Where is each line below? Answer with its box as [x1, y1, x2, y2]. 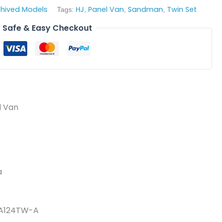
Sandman [127, 4, 163, 14]
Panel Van [88, 4, 124, 14]
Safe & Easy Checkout [2, 22, 92, 34]
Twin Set [166, 4, 197, 14]
